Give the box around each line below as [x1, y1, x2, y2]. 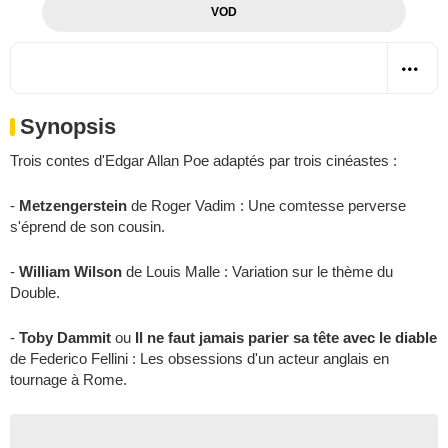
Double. [10, 283, 60, 301]
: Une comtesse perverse [236, 196, 406, 214]
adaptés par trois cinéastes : [209, 151, 397, 169]
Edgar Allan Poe [105, 151, 209, 169]
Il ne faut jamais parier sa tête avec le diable [135, 328, 437, 346]
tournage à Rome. [10, 370, 127, 388]
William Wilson [19, 262, 122, 280]
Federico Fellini [30, 349, 128, 367]
